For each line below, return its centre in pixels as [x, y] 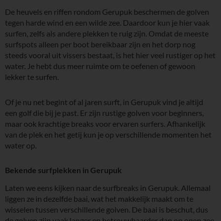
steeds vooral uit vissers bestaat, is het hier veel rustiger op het [110, 55]
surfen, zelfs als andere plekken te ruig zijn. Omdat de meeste [107, 34]
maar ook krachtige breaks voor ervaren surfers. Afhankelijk [105, 124]
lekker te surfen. [32, 77]
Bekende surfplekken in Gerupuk [63, 170]
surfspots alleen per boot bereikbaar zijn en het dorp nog [100, 44]
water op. [21, 146]
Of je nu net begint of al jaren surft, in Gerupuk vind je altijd [104, 102]
